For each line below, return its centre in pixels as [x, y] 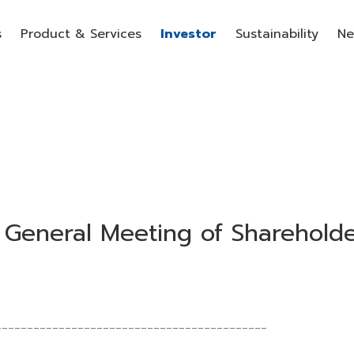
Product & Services [81, 34]
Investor [188, 34]
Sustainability [277, 34]
